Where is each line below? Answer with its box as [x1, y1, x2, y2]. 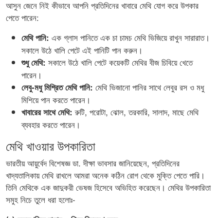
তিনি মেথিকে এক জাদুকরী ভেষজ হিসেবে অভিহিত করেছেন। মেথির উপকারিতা [6, 181, 211, 194]
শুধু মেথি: [21, 56, 46, 69]
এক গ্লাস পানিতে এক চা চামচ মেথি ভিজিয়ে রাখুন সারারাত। [49, 31, 210, 44]
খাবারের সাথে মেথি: [21, 106, 73, 118]
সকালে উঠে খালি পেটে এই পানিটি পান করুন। [21, 44, 143, 56]
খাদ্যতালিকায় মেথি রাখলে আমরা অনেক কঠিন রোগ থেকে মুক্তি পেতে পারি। [6, 169, 205, 182]
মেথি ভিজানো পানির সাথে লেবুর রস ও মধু [93, 81, 204, 93]
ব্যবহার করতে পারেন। [21, 118, 80, 131]
